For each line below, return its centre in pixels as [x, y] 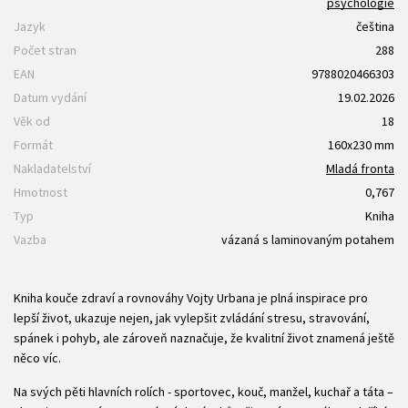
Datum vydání [50, 97]
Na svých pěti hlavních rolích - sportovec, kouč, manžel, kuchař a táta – [204, 391]
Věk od [32, 121]
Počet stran [45, 50]
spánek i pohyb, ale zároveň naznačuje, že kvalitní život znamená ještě [204, 337]
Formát [33, 144]
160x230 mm [361, 144]
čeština [375, 26]
